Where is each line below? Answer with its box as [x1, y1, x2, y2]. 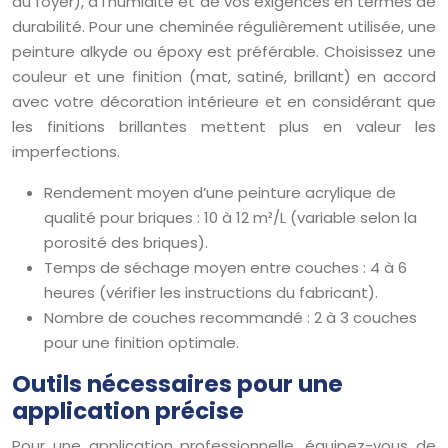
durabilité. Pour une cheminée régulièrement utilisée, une [12, 15, 436, 37]
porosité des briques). [44, 231, 208, 253]
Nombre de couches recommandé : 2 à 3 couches [44, 306, 417, 328]
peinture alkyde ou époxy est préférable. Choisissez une [12, 40, 436, 62]
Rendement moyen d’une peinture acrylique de [44, 181, 396, 203]
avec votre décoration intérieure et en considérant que [12, 90, 436, 112]
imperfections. [12, 140, 120, 162]
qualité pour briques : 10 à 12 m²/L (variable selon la [44, 206, 417, 228]
